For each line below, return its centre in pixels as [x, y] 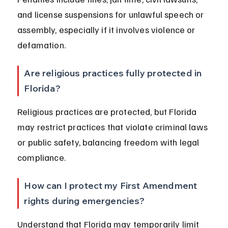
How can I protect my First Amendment [112, 186]
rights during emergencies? [84, 201]
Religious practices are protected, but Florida [108, 112]
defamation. [41, 45]
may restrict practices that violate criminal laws [114, 127]
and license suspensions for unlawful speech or [112, 15]
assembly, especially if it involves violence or [107, 30]
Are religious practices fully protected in [114, 73]
